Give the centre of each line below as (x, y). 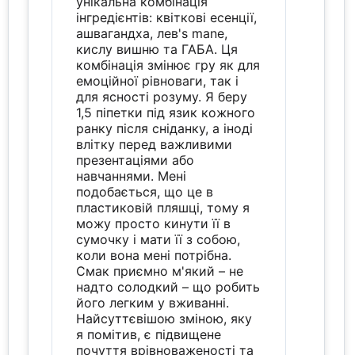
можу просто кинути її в (154, 223)
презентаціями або (136, 160)
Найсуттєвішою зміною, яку (164, 318)
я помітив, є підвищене (149, 334)
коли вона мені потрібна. (154, 255)
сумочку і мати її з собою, (158, 239)
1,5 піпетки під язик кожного (166, 112)
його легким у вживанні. (153, 302)
